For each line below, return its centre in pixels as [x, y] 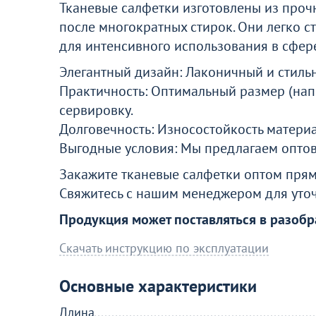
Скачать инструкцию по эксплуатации [164, 248]
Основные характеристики [158, 286]
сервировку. [96, 110]
